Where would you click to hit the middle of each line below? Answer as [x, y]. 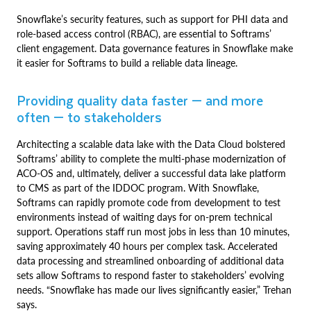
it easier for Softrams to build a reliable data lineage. [127, 63]
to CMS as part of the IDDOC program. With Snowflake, [138, 188]
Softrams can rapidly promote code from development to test [149, 202]
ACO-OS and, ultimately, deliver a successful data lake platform [151, 173]
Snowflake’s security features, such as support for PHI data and [152, 19]
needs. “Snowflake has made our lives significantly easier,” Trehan [154, 290]
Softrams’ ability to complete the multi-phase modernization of [151, 159]
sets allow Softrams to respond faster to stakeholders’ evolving [150, 275]
